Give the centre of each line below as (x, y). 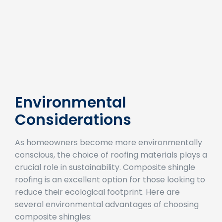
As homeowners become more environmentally (109, 156)
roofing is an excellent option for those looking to (110, 193)
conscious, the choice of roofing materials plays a (111, 168)
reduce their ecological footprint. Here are (97, 206)
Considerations (73, 134)
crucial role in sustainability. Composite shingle (105, 181)
